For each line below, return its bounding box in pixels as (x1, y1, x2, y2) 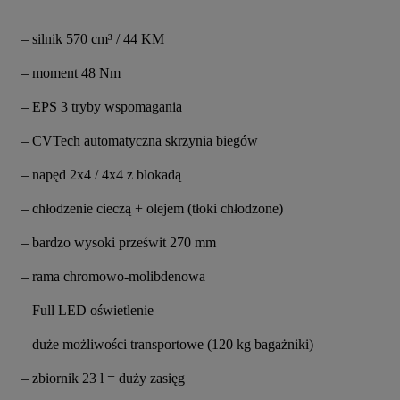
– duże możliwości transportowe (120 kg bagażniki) (21, 337, 313, 353)
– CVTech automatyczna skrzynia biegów (21, 133, 258, 149)
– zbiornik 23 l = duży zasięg (21, 371, 185, 387)
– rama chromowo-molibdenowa (21, 269, 205, 285)
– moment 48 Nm (21, 65, 121, 81)
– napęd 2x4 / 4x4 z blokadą (21, 167, 181, 183)
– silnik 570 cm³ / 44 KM (21, 31, 164, 47)
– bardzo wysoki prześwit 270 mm (21, 235, 216, 251)
